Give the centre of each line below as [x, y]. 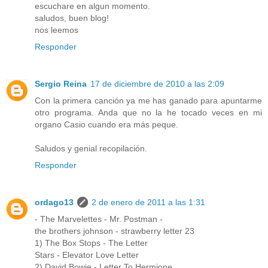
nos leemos [57, 30]
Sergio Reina [61, 84]
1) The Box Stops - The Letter [91, 243]
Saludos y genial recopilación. [91, 149]
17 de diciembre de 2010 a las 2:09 [157, 84]
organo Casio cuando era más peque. [106, 125]
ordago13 [54, 202]
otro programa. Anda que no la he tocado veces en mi [148, 113]
